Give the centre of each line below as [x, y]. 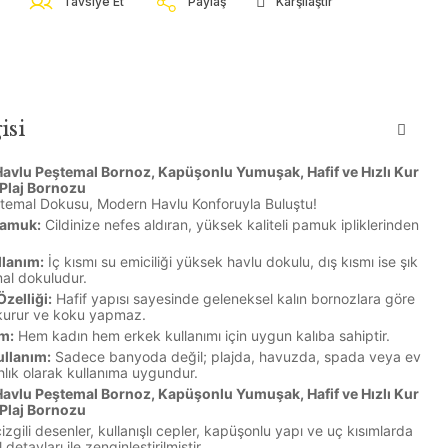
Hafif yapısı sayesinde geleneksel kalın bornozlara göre [233, 298]
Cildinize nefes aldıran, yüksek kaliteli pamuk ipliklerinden [230, 224]
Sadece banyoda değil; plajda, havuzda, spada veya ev [236, 356]
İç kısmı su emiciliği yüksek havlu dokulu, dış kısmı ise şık [231, 261]
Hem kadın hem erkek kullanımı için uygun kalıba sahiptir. [202, 335]
